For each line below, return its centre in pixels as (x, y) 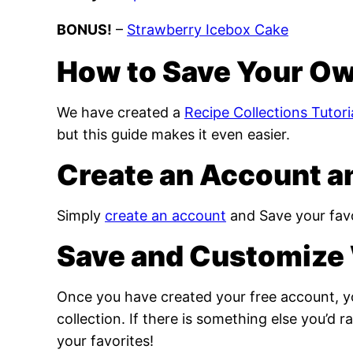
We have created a (121, 112)
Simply (81, 216)
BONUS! (84, 30)
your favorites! (105, 341)
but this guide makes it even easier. (173, 134)
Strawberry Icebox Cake (208, 30)
